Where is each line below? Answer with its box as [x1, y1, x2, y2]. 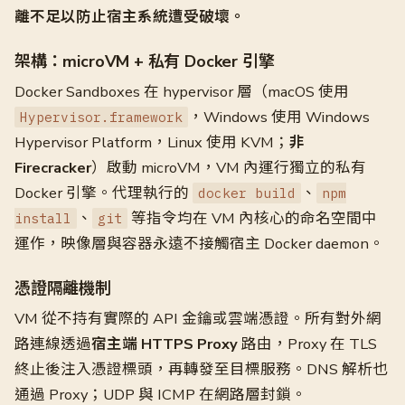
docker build [198, 184, 296, 202]
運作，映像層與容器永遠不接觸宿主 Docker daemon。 [14, 233, 384, 254]
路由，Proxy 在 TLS [238, 334, 377, 354]
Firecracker [14, 157, 91, 178]
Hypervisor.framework [20, 108, 183, 126]
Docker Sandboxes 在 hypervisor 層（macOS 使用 [14, 81, 349, 102]
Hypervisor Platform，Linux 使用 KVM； [14, 132, 289, 153]
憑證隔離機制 [14, 278, 111, 299]
